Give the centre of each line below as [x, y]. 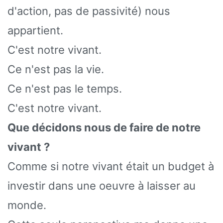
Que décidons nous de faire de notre [104, 127]
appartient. [35, 30]
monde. [27, 205]
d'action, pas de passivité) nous [89, 11]
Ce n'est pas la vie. [56, 69]
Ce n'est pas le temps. [65, 88]
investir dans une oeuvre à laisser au [102, 185]
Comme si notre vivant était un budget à [111, 166]
